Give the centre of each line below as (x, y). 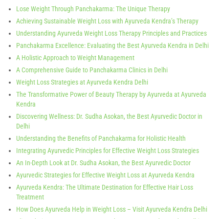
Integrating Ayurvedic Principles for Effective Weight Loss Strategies (108, 151)
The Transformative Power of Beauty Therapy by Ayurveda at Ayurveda (111, 94)
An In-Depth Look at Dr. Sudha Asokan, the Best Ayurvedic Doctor (103, 163)
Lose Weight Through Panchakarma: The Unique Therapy (93, 9)
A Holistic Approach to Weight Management (75, 58)
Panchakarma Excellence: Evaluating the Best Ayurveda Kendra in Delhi (112, 45)
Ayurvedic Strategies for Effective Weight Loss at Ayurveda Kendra (105, 175)
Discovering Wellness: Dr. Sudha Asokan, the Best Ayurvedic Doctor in (109, 116)
